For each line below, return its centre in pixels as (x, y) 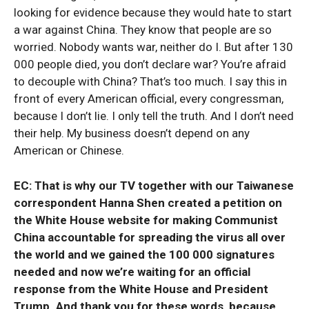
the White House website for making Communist (146, 220)
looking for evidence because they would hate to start (153, 12)
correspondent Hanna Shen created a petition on (148, 203)
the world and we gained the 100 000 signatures (144, 255)
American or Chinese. (69, 150)
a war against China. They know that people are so (143, 30)
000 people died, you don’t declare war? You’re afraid (150, 64)
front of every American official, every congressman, (149, 99)
